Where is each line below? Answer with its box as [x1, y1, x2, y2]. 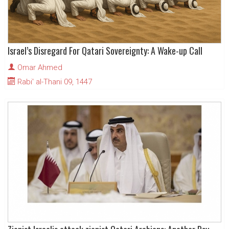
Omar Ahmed [17, 63, 62, 73]
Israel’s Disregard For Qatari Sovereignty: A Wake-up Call [8, 44, 202, 58]
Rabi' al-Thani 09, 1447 [15, 77, 92, 87]
